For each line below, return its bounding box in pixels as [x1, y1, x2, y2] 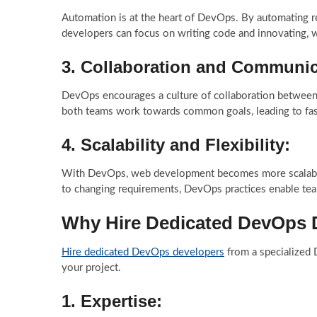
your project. [62, 263, 121, 273]
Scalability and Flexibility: [81, 135, 290, 154]
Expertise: [81, 292, 162, 311]
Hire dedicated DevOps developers [62, 247, 224, 258]
